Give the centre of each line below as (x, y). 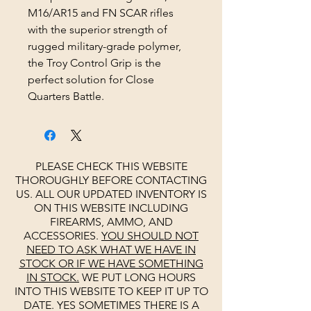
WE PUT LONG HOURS (137, 278)
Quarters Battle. (66, 96)
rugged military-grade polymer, (104, 47)
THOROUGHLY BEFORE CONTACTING (111, 180)
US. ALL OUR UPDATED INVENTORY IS (111, 194)
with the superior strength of (98, 30)
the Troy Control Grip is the (94, 63)
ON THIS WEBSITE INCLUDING (111, 208)
